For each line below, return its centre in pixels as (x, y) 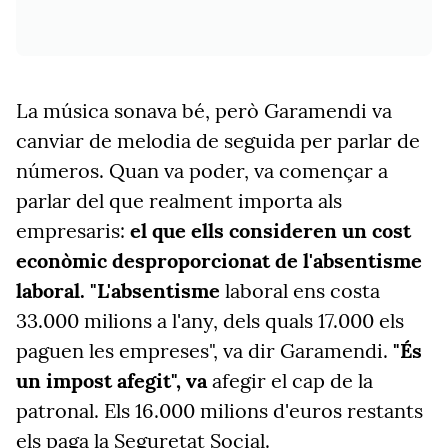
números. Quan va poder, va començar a (202, 170)
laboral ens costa (300, 290)
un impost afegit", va (111, 380)
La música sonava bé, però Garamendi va (204, 110)
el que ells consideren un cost (270, 230)
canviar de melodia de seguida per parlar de (218, 140)
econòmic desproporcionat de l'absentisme (219, 260)
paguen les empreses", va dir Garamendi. (204, 350)
